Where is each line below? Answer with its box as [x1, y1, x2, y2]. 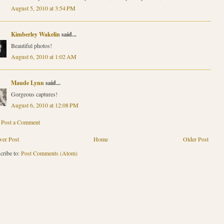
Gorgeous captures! [10, 89, 57, 98]
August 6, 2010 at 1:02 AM [10, 52, 76, 60]
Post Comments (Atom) [20, 148, 77, 157]
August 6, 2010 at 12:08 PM [10, 100, 78, 109]
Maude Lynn [10, 78, 44, 87]
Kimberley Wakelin [10, 29, 60, 38]
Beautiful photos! [10, 41, 52, 49]
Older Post [182, 134, 208, 143]
